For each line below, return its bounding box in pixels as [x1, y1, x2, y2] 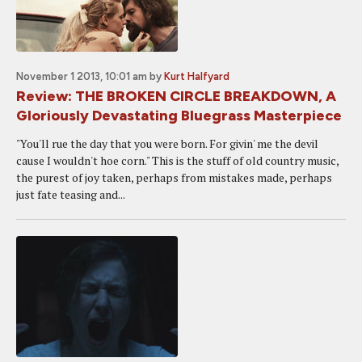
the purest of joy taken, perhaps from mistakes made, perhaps [16, 170, 332, 185]
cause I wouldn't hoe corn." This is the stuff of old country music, [16, 153, 339, 168]
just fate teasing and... [16, 187, 125, 202]
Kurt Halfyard [164, 70, 229, 82]
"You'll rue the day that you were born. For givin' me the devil [16, 136, 318, 151]
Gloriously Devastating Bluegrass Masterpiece [16, 107, 342, 124]
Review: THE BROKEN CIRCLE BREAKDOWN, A [16, 87, 336, 105]
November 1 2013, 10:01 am [16, 70, 147, 82]
